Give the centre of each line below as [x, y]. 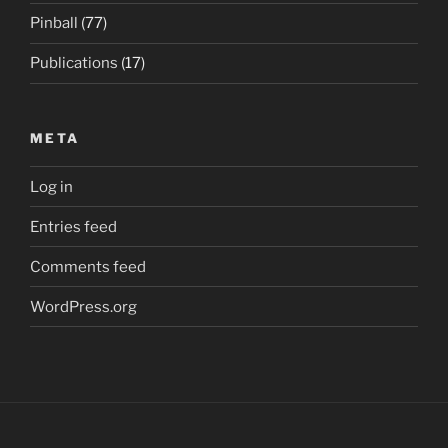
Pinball [54, 23]
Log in [51, 186]
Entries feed [73, 226]
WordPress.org [83, 306]
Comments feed [88, 266]
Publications [74, 63]
